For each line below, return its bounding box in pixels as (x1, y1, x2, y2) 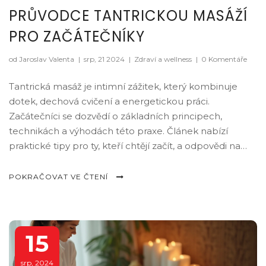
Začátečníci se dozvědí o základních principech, (9, 110, 222, 122)
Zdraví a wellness (134, 54, 192, 64)
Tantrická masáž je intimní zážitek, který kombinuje (9, 80, 237, 92)
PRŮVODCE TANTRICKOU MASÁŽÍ (9, 5, 248, 26)
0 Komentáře (201, 54, 247, 64)
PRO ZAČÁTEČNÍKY (9, 26, 145, 46)
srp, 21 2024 (84, 54, 126, 64)
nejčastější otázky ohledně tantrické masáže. (9, 154, 208, 166)
